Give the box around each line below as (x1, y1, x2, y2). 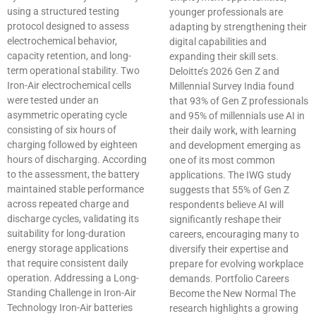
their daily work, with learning (169, 125, 296, 137)
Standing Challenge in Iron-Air (7, 287, 136, 299)
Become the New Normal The (169, 288, 296, 300)
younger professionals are (169, 6, 283, 18)
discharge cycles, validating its (7, 213, 139, 225)
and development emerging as (169, 140, 300, 152)
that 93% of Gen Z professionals (169, 95, 308, 107)
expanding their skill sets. (169, 51, 279, 63)
